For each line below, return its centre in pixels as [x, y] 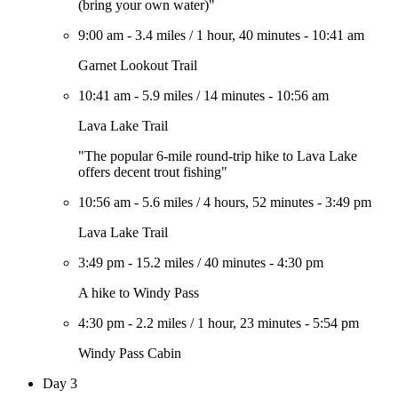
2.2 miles [161, 323]
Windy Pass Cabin [130, 353]
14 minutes [234, 96]
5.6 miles [167, 202]
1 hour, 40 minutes [248, 35]
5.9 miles [167, 96]
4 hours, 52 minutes [259, 202]
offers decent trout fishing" [153, 172]
